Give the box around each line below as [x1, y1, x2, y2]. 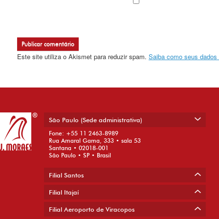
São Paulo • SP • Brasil [49, 152, 111, 159]
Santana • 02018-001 [49, 144, 109, 152]
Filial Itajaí [49, 188, 79, 197]
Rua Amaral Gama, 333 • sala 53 [49, 137, 141, 145]
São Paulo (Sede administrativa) [49, 116, 142, 124]
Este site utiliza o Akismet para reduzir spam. [17, 51, 149, 61]
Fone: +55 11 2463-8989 [49, 130, 118, 137]
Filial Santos [49, 171, 84, 179]
